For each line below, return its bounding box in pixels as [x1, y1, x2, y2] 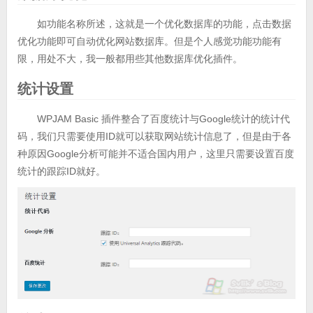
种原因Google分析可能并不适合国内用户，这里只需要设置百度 [17, 148, 294, 160]
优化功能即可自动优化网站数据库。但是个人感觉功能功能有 [17, 36, 282, 48]
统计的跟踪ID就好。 [17, 166, 105, 177]
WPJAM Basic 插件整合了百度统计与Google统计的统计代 [36, 113, 290, 125]
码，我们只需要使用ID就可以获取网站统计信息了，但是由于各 [17, 131, 291, 143]
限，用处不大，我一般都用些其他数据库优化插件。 [17, 53, 242, 65]
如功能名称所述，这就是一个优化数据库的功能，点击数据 [36, 18, 291, 30]
